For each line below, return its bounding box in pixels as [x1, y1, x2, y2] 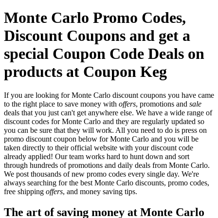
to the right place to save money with [4, 100, 119, 109]
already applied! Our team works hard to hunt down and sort [4, 152, 189, 161]
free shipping [4, 187, 46, 196]
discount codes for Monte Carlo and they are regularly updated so [4, 117, 204, 126]
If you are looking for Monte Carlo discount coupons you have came [4, 91, 214, 100]
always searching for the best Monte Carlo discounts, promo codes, [4, 179, 209, 187]
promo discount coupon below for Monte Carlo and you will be [4, 135, 199, 144]
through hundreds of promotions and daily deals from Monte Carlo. [4, 161, 210, 170]
